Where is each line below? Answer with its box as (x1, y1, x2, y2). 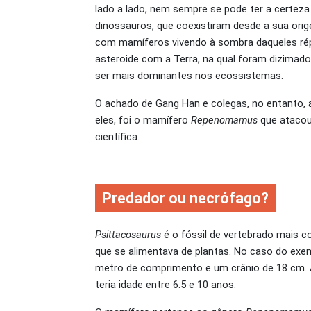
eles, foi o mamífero (95, 113, 191, 126)
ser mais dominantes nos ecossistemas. (95, 69, 283, 82)
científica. (95, 130, 140, 143)
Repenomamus (191, 113, 258, 126)
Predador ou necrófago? (102, 190, 269, 208)
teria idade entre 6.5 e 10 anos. (95, 278, 236, 292)
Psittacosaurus (95, 228, 161, 242)
